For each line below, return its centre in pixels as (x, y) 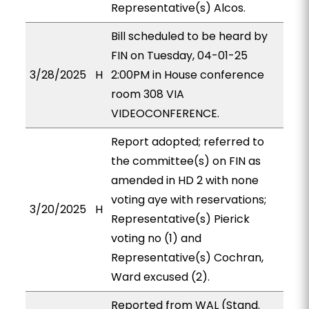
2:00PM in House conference (187, 75)
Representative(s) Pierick (180, 219)
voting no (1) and (156, 238)
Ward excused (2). (160, 277)
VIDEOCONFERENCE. (165, 113)
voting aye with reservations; (188, 200)
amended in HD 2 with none (185, 180)
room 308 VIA (147, 94)
